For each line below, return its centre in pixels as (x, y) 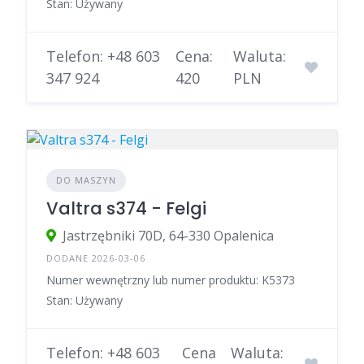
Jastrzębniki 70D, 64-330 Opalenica (168, 236)
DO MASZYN (86, 180)
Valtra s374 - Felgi (126, 209)
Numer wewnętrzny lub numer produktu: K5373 (171, 280)
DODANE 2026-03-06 (96, 258)
